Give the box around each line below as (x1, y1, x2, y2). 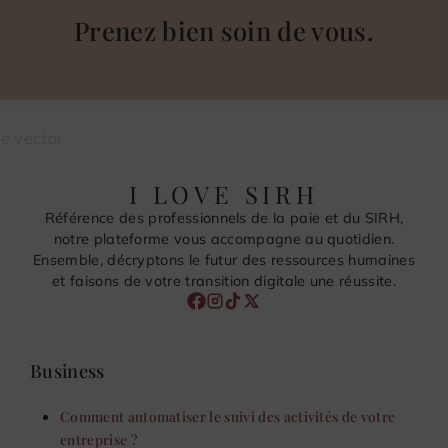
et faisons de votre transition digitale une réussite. (52, 271, 396, 290)
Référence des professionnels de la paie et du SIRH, (44, 208, 404, 227)
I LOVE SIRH (129, 177, 319, 210)
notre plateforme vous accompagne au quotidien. (53, 229, 395, 248)
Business (30, 358, 105, 383)
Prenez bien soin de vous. (74, 12, 374, 47)
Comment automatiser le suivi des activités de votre (60, 407, 396, 425)
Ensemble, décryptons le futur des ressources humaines (33, 250, 415, 269)
